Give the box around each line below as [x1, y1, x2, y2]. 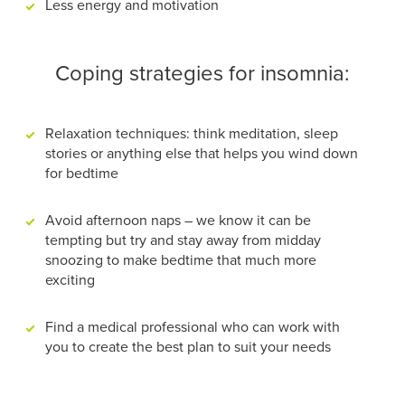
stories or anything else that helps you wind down [45, 145, 358, 164]
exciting [45, 271, 95, 290]
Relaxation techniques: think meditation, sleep [45, 125, 338, 144]
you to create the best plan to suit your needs [45, 338, 331, 357]
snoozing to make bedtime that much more [45, 251, 316, 270]
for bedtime [45, 165, 118, 184]
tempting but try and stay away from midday [45, 231, 321, 250]
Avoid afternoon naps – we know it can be [45, 212, 311, 231]
